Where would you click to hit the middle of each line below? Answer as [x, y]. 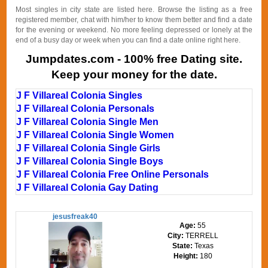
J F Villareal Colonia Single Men [88, 122]
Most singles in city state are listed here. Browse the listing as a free [134, 10]
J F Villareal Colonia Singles [80, 95]
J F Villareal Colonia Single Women [95, 135]
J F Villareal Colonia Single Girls [89, 148]
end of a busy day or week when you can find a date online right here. [128, 40]
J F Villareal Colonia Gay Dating [88, 188]
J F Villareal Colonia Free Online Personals [113, 174]
